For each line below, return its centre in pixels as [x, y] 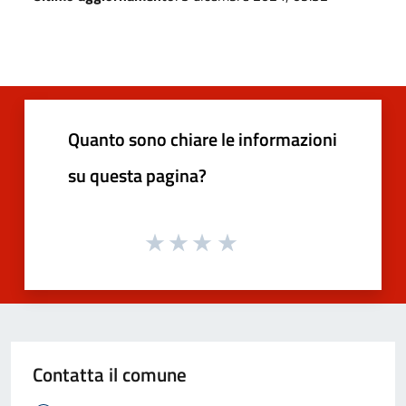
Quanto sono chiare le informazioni [203, 139]
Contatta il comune [110, 375]
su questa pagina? [137, 175]
